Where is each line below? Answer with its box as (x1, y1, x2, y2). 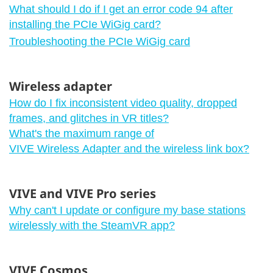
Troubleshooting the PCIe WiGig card (9, 35, 190, 48)
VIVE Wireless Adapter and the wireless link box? (9, 142, 249, 155)
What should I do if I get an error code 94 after (9, 2, 233, 15)
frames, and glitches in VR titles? (9, 112, 169, 124)
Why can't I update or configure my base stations (9, 204, 246, 216)
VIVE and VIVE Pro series (9, 185, 156, 202)
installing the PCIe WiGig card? (9, 18, 161, 30)
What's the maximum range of (9, 127, 154, 140)
